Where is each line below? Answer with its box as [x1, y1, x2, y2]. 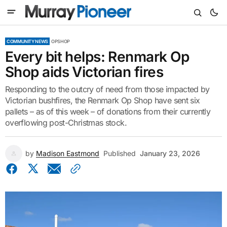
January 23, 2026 [140, 149, 200, 158]
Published [103, 149, 136, 158]
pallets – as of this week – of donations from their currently [5, 106, 210, 117]
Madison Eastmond [36, 149, 99, 158]
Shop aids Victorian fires [5, 63, 164, 81]
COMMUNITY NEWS [7, 39, 48, 44]
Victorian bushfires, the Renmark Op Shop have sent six [5, 95, 200, 105]
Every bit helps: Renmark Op [5, 48, 190, 65]
